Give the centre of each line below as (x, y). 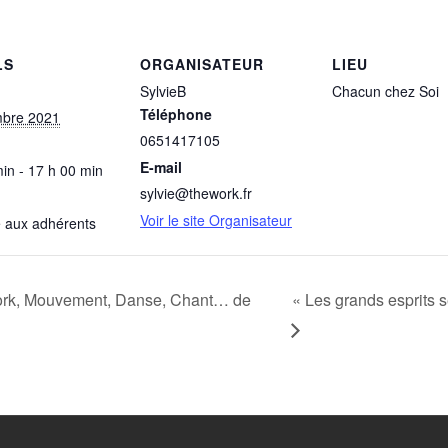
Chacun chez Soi (385, 91)
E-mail (161, 167)
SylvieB (163, 91)
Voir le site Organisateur (216, 220)
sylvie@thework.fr (196, 193)
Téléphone (176, 114)
